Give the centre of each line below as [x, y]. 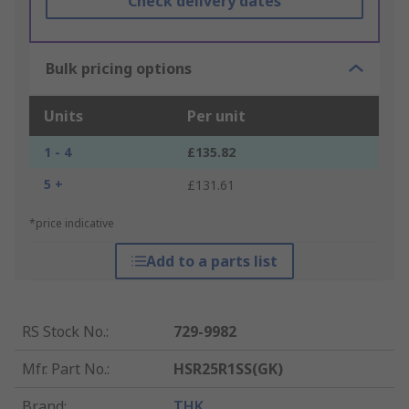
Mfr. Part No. [64, 369]
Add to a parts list [211, 262]
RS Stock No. [64, 332]
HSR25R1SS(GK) [229, 369]
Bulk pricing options [119, 69]
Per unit [216, 116]
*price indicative [72, 224]
